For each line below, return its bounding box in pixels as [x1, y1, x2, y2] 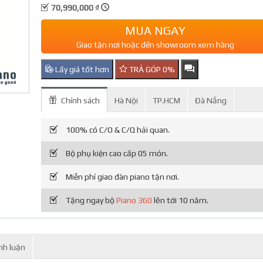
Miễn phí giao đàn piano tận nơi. [64, 172, 180, 181]
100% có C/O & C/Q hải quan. [64, 125, 170, 134]
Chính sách [61, 96, 100, 105]
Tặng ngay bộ [64, 195, 117, 205]
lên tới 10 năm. [152, 195, 209, 205]
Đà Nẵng [195, 96, 227, 105]
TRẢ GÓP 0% [127, 65, 176, 74]
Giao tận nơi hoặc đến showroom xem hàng [76, 40, 234, 49]
